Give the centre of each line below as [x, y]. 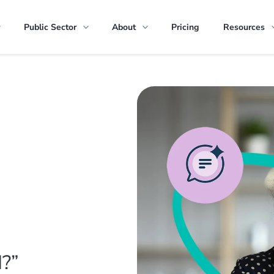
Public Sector [50, 27]
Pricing [185, 27]
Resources [244, 27]
